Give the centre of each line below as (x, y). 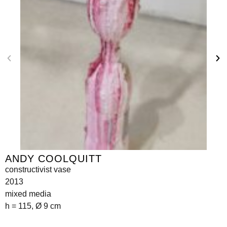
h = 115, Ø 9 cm (33, 206)
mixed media (28, 194)
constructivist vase (38, 169)
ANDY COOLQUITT (53, 158)
